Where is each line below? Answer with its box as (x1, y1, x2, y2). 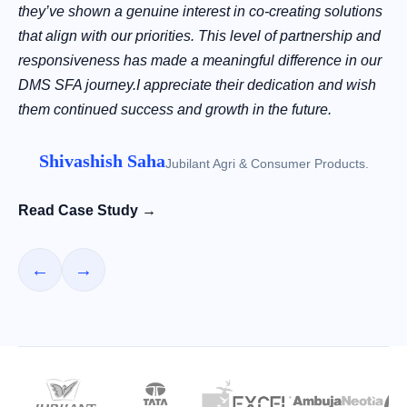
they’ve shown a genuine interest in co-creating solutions (18, 4, 382, 20)
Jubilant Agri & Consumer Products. (164, 155, 369, 171)
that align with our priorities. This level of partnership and (18, 28, 381, 45)
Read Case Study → (18, 203, 156, 219)
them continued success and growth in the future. (18, 102, 332, 118)
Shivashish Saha (38, 151, 165, 172)
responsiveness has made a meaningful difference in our (18, 53, 382, 69)
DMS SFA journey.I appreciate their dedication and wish (18, 77, 376, 94)
